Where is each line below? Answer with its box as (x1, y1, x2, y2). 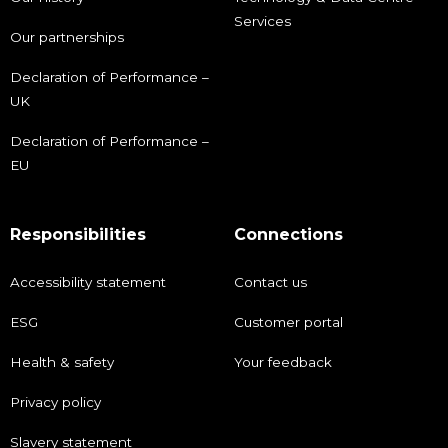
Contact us (234, 274, 307, 291)
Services (234, 13, 291, 30)
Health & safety (10, 354, 114, 371)
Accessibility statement (10, 274, 166, 291)
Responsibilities (10, 225, 146, 245)
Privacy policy (10, 394, 101, 411)
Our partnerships (10, 29, 124, 46)
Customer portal (234, 314, 343, 331)
